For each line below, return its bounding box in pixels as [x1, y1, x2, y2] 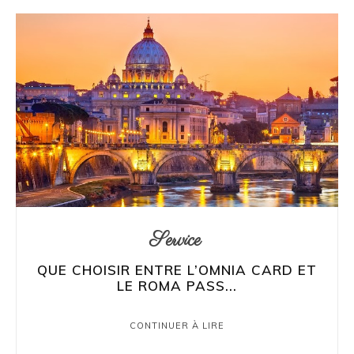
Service [149, 227, 201, 254]
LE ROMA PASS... [117, 277, 237, 294]
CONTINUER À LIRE [130, 319, 224, 331]
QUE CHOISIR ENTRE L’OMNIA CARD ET [37, 261, 317, 278]
